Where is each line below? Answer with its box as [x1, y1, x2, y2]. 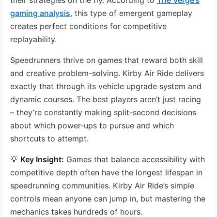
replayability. [10, 34, 57, 44]
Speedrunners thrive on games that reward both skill [10, 55, 203, 65]
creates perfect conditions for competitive [10, 21, 167, 31]
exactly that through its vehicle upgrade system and [10, 81, 202, 91]
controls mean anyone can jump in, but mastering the [10, 193, 206, 203]
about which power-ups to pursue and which [10, 120, 174, 130]
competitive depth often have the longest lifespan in [10, 167, 203, 177]
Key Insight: [20, 154, 64, 164]
